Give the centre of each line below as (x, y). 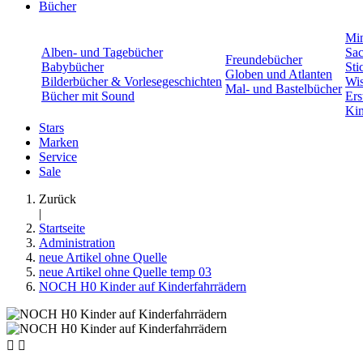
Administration (77, 242)
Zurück (58, 199)
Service (58, 156)
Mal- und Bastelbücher (284, 88)
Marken (59, 142)
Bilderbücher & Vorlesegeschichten (132, 81)
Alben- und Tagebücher (102, 52)
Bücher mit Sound (88, 96)
